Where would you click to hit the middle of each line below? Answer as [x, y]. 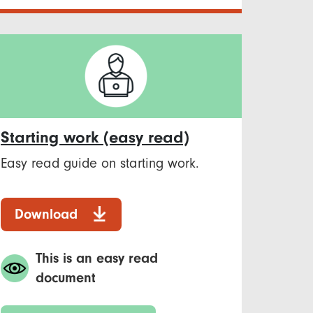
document [66, 277]
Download [46, 214]
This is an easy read [97, 258]
